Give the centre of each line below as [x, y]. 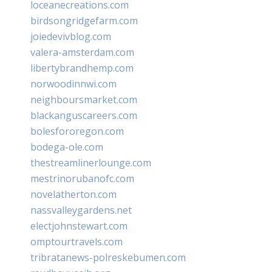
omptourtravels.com [76, 241]
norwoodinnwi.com [73, 83]
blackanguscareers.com [84, 115]
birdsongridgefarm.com [84, 20]
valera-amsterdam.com [82, 52]
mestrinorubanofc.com [82, 178]
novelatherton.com [73, 194]
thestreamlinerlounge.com [91, 162]
